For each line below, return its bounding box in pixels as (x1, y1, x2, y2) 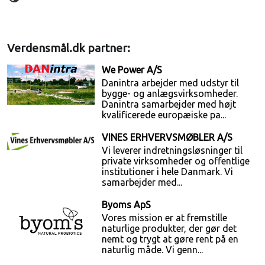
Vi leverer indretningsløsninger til (102, 145, 243, 156)
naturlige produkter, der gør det (102, 223, 237, 234)
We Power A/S (102, 64, 163, 76)
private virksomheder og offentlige (102, 156, 250, 167)
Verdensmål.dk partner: (7, 41, 130, 55)
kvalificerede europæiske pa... (102, 109, 227, 121)
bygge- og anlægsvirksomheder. (102, 88, 238, 99)
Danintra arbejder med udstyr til (102, 77, 240, 89)
